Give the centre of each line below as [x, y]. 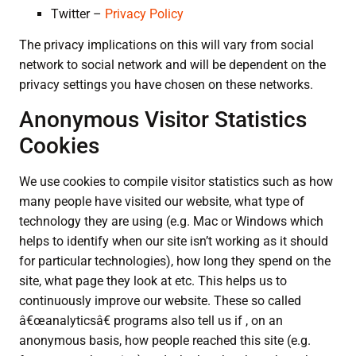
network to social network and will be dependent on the [172, 65]
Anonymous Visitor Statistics [163, 119]
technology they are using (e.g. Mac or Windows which [171, 221]
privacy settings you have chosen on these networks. [166, 85]
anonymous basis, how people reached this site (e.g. [165, 340]
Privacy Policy [144, 14]
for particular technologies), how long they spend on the [175, 261]
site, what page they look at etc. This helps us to [153, 281]
